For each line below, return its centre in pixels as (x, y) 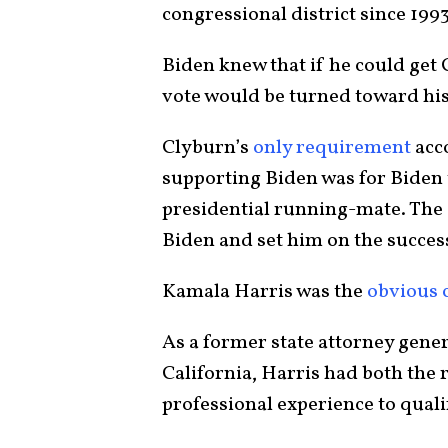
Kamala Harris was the (264, 292)
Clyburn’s (207, 148)
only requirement (332, 148)
